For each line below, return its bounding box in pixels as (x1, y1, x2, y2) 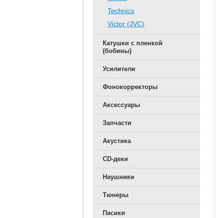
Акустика (103, 137, 131, 145)
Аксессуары (103, 101, 140, 109)
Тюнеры (103, 191, 128, 199)
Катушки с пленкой (103, 39, 163, 47)
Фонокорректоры (103, 83, 158, 91)
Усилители (103, 65, 135, 73)
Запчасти (103, 119, 131, 127)
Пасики (103, 209, 125, 217)
